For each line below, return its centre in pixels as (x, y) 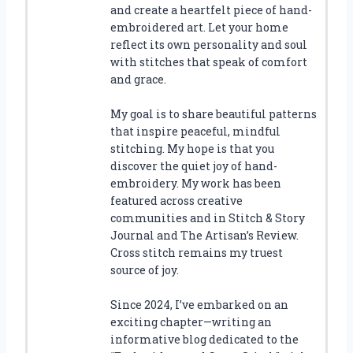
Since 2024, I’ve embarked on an (199, 304)
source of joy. (145, 269)
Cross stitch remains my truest (197, 252)
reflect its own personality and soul (209, 44)
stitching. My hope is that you (192, 148)
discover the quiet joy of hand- (194, 165)
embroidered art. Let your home (199, 27)
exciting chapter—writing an (191, 321)
